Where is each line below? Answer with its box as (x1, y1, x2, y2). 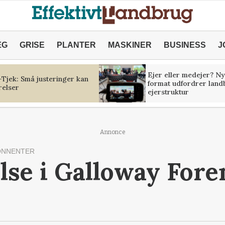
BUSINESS (163, 41, 206, 49)
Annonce (99, 129, 126, 136)
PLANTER (56, 41, 96, 49)
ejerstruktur (147, 87, 189, 96)
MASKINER (107, 41, 152, 49)
